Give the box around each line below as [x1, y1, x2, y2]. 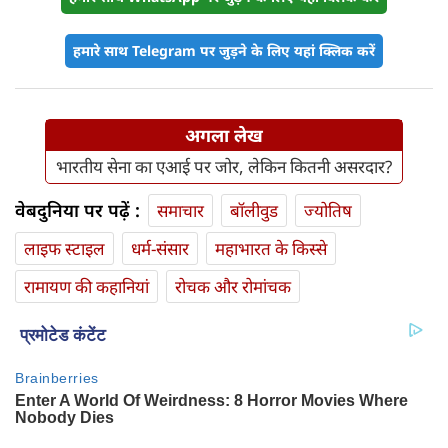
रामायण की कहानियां [24, 275, 149, 299]
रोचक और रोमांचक [175, 275, 291, 299]
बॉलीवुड [230, 199, 278, 223]
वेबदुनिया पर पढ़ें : [15, 198, 140, 223]
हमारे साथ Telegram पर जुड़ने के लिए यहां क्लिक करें [73, 41, 375, 61]
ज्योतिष [304, 199, 352, 223]
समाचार [157, 199, 204, 223]
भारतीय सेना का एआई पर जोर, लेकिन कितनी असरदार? [56, 155, 392, 179]
